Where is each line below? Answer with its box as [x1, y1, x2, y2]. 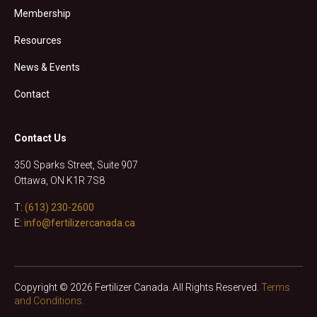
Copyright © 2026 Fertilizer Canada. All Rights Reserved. [14, 281, 261, 293]
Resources [14, 34, 62, 46]
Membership [14, 7, 71, 19]
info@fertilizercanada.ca [24, 217, 135, 229]
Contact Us [14, 132, 67, 144]
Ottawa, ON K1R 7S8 [14, 174, 105, 186]
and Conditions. [14, 294, 84, 306]
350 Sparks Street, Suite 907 [14, 158, 138, 171]
